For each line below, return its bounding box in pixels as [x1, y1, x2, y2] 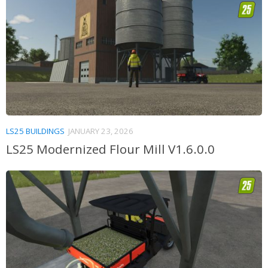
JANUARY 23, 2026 [68, 125, 133, 136]
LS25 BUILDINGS [6, 125, 65, 136]
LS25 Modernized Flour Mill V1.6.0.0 [6, 140, 215, 157]
